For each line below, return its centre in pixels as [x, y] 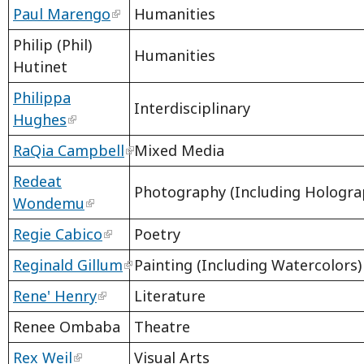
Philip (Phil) [52, 45]
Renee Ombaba [67, 327]
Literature [170, 296]
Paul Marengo [62, 14]
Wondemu [49, 204]
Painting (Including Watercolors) [248, 265]
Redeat [37, 182]
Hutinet [40, 67]
